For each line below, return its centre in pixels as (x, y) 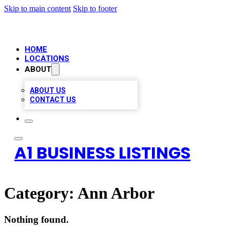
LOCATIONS (47, 59)
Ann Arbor (116, 193)
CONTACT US (53, 100)
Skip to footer (95, 8)
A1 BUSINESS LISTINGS (102, 153)
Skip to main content (37, 8)
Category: (41, 193)
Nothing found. (36, 219)
